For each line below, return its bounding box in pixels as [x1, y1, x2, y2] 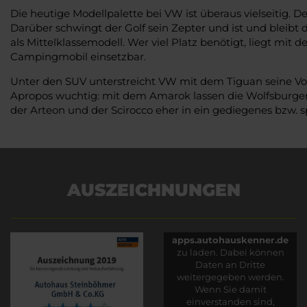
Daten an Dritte [195, 259, 265, 271]
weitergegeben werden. [176, 271, 284, 283]
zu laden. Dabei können [176, 247, 284, 258]
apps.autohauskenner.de [172, 234, 288, 246]
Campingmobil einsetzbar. [10, 49, 146, 63]
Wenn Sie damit [194, 284, 267, 295]
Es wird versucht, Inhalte [175, 210, 285, 221]
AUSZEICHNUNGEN [66, 179, 241, 200]
